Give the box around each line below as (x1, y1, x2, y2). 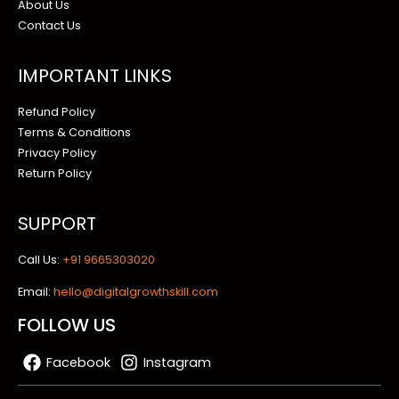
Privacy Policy (18, 145, 96, 161)
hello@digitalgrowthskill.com (53, 284, 218, 300)
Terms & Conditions (18, 125, 131, 141)
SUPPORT (18, 211, 96, 237)
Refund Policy (18, 104, 95, 120)
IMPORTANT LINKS (18, 63, 172, 89)
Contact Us (18, 18, 81, 34)
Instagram (142, 353, 211, 371)
